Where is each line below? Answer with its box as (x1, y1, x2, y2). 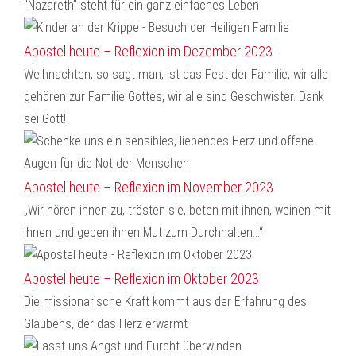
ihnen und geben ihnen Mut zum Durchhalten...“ (24, 225, 263, 240)
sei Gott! (24, 111, 66, 126)
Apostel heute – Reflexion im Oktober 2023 (24, 270, 259, 287)
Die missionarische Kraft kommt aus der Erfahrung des (24, 294, 307, 309)
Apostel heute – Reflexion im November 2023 (24, 179, 273, 195)
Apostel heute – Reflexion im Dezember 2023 (24, 43, 273, 60)
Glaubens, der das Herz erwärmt (24, 316, 188, 331)
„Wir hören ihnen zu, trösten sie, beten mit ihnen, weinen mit (24, 203, 331, 218)
